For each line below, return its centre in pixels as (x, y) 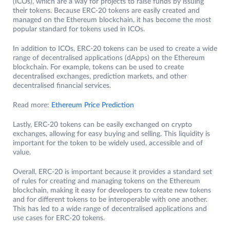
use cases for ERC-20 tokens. (59, 218)
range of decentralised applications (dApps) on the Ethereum (109, 58)
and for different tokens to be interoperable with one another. (110, 200)
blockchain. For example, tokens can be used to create (98, 68)
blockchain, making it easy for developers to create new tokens (112, 191)
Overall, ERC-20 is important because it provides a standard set (112, 172)
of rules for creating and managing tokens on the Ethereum (107, 181)
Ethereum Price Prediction (93, 106)
